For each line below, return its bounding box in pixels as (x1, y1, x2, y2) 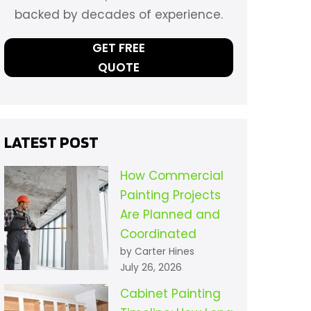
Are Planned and (119, 206, 220, 224)
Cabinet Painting (119, 285, 221, 303)
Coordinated (119, 226, 196, 243)
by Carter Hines (119, 244, 194, 259)
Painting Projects (119, 187, 221, 204)
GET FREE (92, 40, 145, 57)
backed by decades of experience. (14, 6, 223, 24)
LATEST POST (3, 132, 99, 153)
